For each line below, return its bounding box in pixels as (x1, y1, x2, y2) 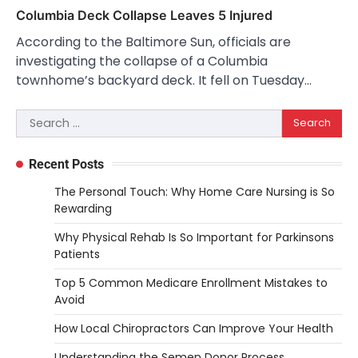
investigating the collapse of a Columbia (16, 51, 268, 70)
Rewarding (54, 200, 112, 217)
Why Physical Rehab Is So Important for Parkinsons (54, 229, 334, 245)
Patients (54, 245, 100, 262)
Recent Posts (29, 156, 104, 172)
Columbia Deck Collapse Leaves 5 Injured (16, 6, 272, 23)
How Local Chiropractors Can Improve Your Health (54, 320, 333, 336)
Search (15, 108, 60, 127)
